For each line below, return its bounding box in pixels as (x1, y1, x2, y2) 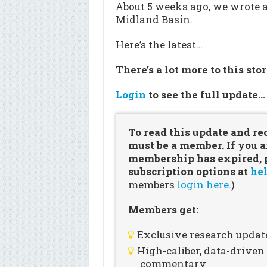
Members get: (128, 203, 198, 216)
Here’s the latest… (115, 38, 203, 51)
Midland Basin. (115, 13, 193, 26)
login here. (176, 178, 231, 191)
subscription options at (128, 164, 250, 178)
